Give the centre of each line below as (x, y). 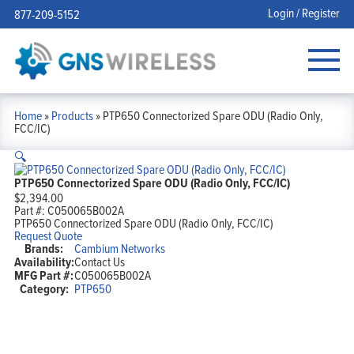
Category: (44, 288)
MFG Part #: (44, 275)
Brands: (44, 248)
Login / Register (304, 13)
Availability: (44, 262)
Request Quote (48, 235)
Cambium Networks (119, 248)
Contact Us (99, 261)
